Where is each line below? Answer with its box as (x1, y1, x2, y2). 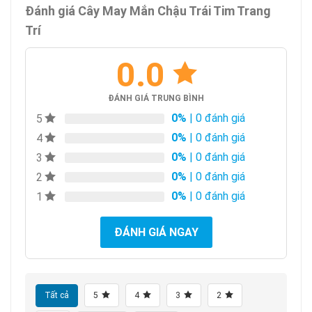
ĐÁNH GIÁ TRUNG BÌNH (108, 93, 204, 103)
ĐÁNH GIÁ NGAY (114, 225, 198, 239)
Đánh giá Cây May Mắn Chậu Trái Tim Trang (25, 3, 271, 18)
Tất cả (45, 290, 69, 300)
